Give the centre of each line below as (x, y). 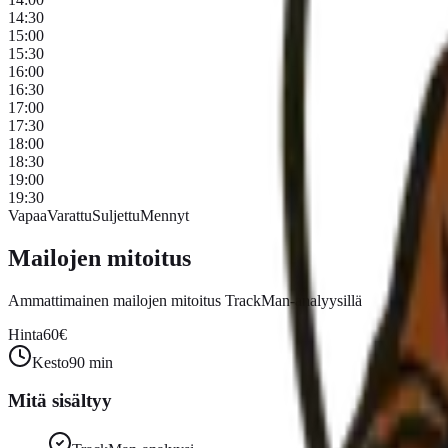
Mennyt (164, 215)
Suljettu (116, 215)
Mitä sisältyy (60, 401)
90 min (91, 362)
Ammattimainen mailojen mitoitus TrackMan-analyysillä (185, 300)
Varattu (69, 215)
